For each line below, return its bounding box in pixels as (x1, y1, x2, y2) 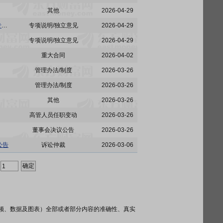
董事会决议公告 (32, 126, 74, 133)
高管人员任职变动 (29, 111, 77, 118)
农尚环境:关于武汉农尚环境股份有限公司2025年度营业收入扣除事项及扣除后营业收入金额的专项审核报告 (1, 22, 7, 29)
